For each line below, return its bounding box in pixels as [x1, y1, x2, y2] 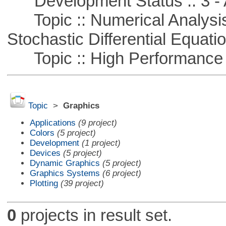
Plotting [29, 178, 58, 188]
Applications [29, 118, 76, 128]
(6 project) [102, 168, 141, 178]
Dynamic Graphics [29, 158, 100, 168]
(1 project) [81, 138, 121, 148]
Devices [29, 148, 61, 158]
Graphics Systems [29, 168, 100, 178]
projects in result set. [16, 206, 172, 225]
